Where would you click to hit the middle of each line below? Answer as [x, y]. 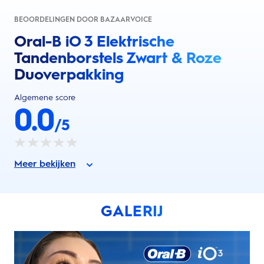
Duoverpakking [69, 74]
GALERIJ [132, 211]
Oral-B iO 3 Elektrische [94, 41]
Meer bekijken [45, 164]
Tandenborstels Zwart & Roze [118, 57]
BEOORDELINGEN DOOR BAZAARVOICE [83, 19]
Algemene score [45, 97]
